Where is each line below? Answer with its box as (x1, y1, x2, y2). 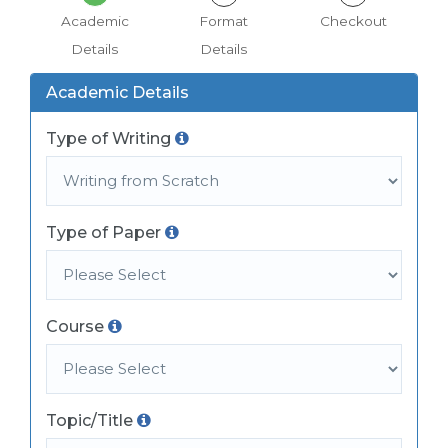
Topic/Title (46, 410, 133, 430)
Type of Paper (46, 222, 161, 242)
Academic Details (46, 82, 189, 102)
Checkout (319, 12, 387, 29)
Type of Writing (46, 128, 171, 148)
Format (199, 12, 249, 29)
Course (46, 316, 104, 336)
